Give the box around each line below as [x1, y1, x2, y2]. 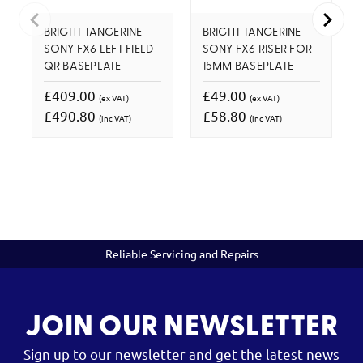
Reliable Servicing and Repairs [105, 246, 258, 261]
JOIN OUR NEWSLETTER [25, 314, 338, 343]
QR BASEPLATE [43, 60, 122, 73]
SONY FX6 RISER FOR [202, 43, 312, 56]
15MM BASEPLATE [202, 60, 293, 73]
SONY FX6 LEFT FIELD [43, 43, 154, 56]
